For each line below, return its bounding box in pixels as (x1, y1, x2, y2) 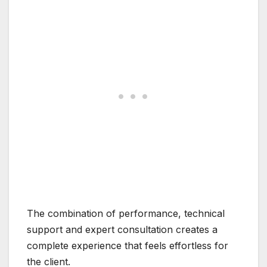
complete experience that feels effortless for (27, 240, 228, 252)
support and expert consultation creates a (27, 223, 218, 236)
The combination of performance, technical (27, 207, 225, 220)
